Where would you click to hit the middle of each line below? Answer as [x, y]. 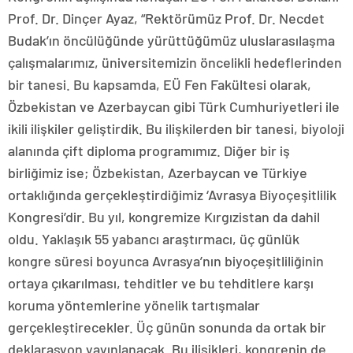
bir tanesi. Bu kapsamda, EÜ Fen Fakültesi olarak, [160, 84]
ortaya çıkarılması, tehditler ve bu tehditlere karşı [161, 282]
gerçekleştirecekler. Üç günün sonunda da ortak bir [167, 327]
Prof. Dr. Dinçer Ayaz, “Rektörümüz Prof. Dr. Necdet [166, 18]
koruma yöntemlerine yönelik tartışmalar [134, 305]
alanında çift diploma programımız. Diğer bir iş [149, 150]
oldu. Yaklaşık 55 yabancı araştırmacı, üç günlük [154, 238]
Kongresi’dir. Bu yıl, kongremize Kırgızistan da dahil [164, 216]
